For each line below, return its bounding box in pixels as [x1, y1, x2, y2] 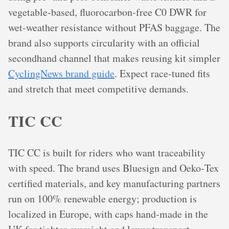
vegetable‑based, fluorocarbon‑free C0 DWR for [8, 5, 207, 19]
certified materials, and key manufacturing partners [8, 176, 220, 191]
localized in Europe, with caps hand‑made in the [8, 207, 208, 221]
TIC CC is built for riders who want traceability [8, 146, 205, 160]
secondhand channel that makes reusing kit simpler [8, 51, 220, 65]
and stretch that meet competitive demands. [8, 82, 189, 96]
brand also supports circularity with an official [8, 36, 200, 50]
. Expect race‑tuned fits [114, 66, 210, 81]
